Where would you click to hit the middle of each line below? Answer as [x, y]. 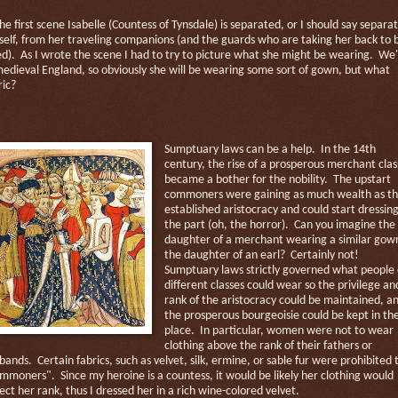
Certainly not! [324, 255]
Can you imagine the [344, 225]
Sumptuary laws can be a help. [239, 149]
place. [179, 330]
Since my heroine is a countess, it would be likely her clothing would [227, 376]
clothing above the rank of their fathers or [268, 346]
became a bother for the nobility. [246, 179]
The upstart [362, 179]
